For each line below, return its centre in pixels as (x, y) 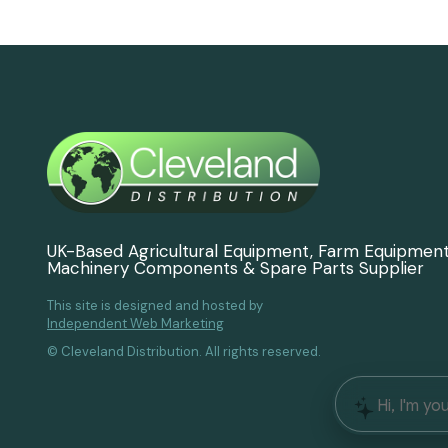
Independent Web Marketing (135, 323)
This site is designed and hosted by (156, 305)
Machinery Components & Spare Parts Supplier (235, 267)
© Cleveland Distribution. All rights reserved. (184, 351)
